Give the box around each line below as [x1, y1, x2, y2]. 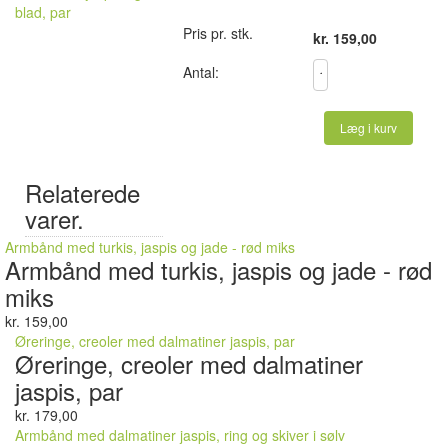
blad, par [15, 2, 71, 22]
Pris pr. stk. [183, 23, 253, 43]
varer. [25, 201, 84, 236]
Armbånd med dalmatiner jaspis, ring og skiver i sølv [15, 425, 345, 445]
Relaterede [25, 175, 140, 210]
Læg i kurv [340, 119, 397, 136]
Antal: [183, 62, 219, 82]
